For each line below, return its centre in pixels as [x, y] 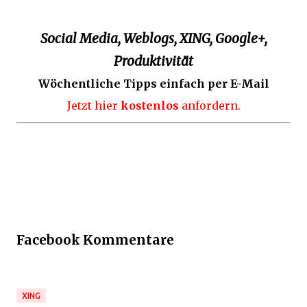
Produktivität [153, 61]
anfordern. [209, 106]
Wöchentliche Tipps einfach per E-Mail [153, 84]
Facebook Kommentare [95, 240]
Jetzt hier [94, 106]
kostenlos [149, 106]
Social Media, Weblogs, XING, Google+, [153, 38]
